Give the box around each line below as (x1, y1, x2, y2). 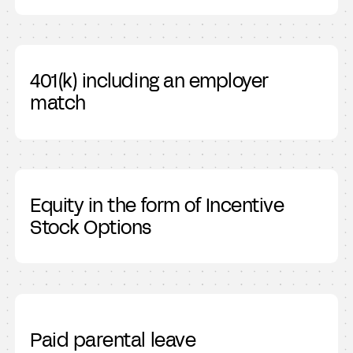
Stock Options (30, 214, 152, 241)
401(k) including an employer (30, 67, 269, 95)
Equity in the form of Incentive (30, 191, 284, 219)
